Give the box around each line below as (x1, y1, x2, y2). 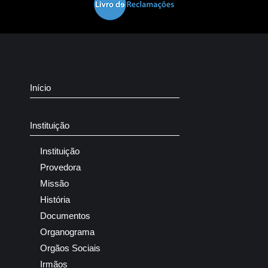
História (40, 194, 70, 205)
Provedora (40, 162, 81, 173)
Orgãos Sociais (40, 243, 100, 254)
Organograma (40, 227, 95, 237)
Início (30, 83, 51, 93)
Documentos (40, 211, 90, 221)
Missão (40, 178, 69, 189)
